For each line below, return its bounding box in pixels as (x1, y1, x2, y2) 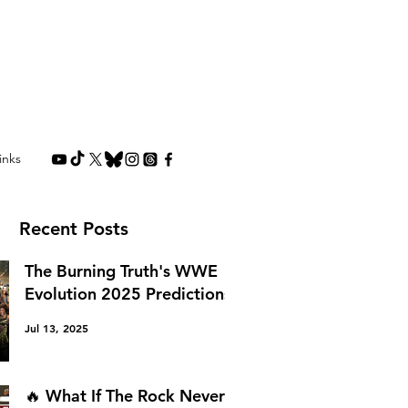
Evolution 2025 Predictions (25, 283, 231, 305)
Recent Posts (18, 218, 128, 240)
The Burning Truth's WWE (25, 260, 218, 282)
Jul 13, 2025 (25, 321, 88, 336)
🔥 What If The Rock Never (25, 384, 225, 406)
